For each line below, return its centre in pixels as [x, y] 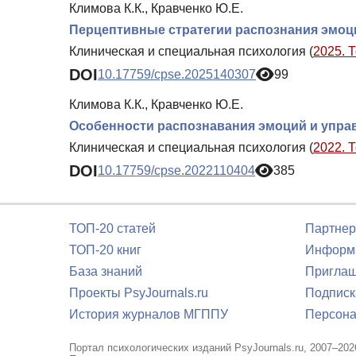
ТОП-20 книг [105, 250]
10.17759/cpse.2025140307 [177, 75]
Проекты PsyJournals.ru [139, 293]
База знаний [106, 271]
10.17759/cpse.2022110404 [176, 171]
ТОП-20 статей [112, 228]
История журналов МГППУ [149, 314]
